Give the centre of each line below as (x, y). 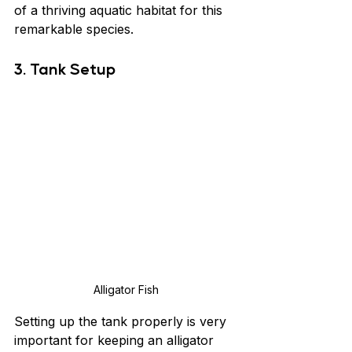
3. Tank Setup (65, 69)
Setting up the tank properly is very (122, 322)
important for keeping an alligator (116, 341)
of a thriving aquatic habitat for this (120, 11)
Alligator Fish (126, 290)
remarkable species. (74, 29)
